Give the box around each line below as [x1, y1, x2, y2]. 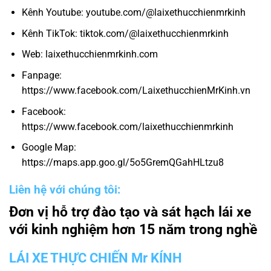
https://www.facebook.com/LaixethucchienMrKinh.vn [21, 84, 250, 96]
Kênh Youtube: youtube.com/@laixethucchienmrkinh [21, 7, 246, 19]
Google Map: [21, 142, 76, 154]
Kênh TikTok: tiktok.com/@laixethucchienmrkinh [21, 27, 229, 39]
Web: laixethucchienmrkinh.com [21, 48, 158, 60]
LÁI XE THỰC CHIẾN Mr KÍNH [9, 250, 182, 266]
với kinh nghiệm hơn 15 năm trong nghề [9, 221, 257, 238]
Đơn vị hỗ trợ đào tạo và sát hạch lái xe [9, 203, 251, 220]
